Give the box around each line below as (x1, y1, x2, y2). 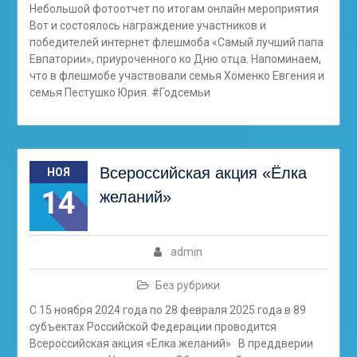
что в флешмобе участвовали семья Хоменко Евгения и (29, 69, 324, 82)
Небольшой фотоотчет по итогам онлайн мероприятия (29, 2, 319, 15)
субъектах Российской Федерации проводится (29, 320, 277, 333)
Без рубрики (155, 279, 220, 292)
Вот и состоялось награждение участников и (29, 19, 266, 32)
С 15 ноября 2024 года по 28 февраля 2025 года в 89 (29, 304, 306, 316)
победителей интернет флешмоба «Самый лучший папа (29, 36, 324, 49)
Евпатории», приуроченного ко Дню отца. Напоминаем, (29, 53, 321, 65)
